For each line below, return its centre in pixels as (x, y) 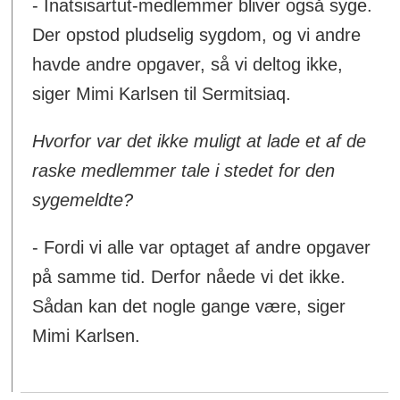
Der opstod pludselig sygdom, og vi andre (197, 35)
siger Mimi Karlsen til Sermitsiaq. (162, 94)
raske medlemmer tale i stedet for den (184, 171)
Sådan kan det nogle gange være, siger (189, 307)
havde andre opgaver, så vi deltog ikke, (188, 65)
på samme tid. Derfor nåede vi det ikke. (189, 277)
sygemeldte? (83, 200)
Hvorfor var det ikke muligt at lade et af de (200, 142)
